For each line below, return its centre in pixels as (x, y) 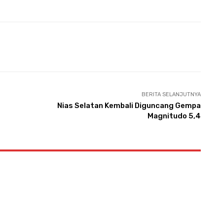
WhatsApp (108, 47)
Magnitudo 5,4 (174, 116)
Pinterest (42, 47)
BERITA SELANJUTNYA (171, 95)
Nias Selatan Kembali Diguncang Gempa (129, 106)
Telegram (173, 47)
